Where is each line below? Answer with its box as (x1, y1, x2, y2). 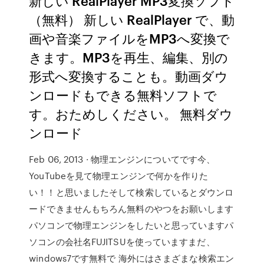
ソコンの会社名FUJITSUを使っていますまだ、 (29, 235, 215, 248)
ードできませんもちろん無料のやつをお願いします (29, 202, 234, 215)
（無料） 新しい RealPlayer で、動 (29, 10, 235, 28)
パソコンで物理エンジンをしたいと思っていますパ (29, 219, 234, 232)
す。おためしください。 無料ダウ (29, 104, 233, 123)
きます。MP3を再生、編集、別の (29, 48, 229, 66)
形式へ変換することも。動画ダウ (29, 67, 229, 85)
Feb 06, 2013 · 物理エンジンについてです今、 (29, 153, 216, 166)
